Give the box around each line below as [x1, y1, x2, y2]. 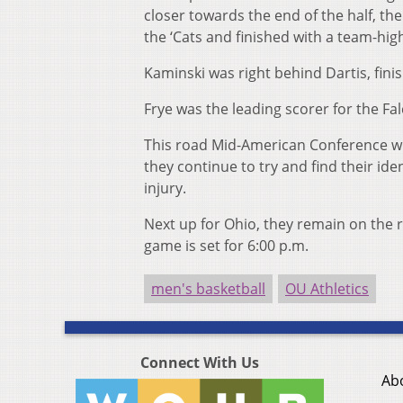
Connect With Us [140, 353, 259, 373]
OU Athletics [285, 279, 369, 300]
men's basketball [151, 279, 265, 300]
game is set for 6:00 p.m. [144, 236, 309, 256]
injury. [144, 178, 186, 199]
